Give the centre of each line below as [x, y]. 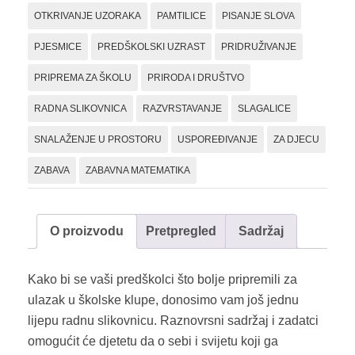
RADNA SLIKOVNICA [80, 108]
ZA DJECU [296, 139]
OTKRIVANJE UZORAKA [88, 15]
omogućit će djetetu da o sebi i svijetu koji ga [153, 341]
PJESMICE [58, 46]
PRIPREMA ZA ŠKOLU [83, 77]
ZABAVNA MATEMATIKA [138, 170]
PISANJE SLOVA [258, 15]
